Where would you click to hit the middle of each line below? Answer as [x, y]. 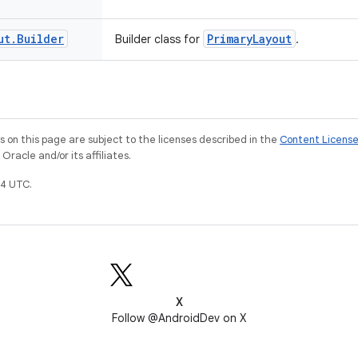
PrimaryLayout [249, 39]
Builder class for [159, 39]
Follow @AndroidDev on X [179, 318]
